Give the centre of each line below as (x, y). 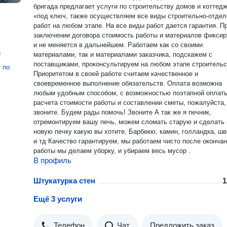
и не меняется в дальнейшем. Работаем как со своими (118, 45)
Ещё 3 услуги (58, 199)
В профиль (52, 160)
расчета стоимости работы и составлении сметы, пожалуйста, (130, 103)
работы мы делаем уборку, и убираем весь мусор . (112, 151)
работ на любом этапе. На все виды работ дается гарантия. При (127, 26)
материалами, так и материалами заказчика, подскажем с (123, 54)
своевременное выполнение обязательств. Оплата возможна (128, 83)
